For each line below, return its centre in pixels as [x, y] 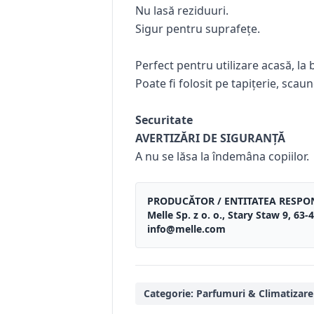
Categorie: [170, 293]
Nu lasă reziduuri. [182, 10]
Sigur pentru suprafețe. [198, 28]
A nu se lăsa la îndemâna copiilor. [222, 156]
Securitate [164, 120]
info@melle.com [186, 228]
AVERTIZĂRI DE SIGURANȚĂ [210, 138]
